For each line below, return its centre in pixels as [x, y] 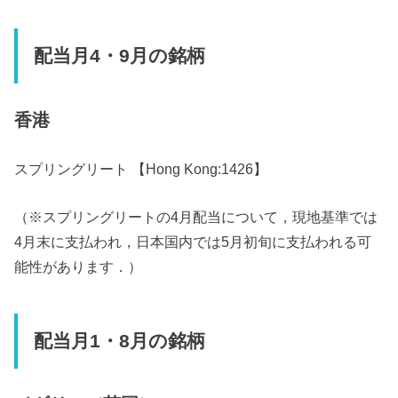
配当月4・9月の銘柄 [119, 56]
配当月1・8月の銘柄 [119, 341]
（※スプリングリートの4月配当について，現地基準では [196, 217]
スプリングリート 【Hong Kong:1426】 [141, 168]
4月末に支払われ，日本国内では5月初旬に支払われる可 [193, 242]
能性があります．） [79, 267]
